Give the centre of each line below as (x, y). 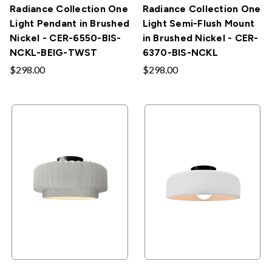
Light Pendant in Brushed (70, 23)
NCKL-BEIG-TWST (54, 52)
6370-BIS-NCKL (180, 52)
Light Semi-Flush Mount (198, 23)
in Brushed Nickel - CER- (200, 38)
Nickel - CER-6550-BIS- (66, 38)
